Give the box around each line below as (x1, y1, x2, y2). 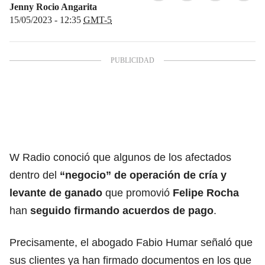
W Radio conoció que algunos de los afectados (9, 151, 231, 163)
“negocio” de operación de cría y (60, 169, 227, 181)
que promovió (102, 186, 170, 199)
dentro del (9, 169, 60, 181)
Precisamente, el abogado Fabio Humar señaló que (9, 236, 253, 248)
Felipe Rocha (170, 186, 239, 199)
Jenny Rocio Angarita (9, 1, 97, 12)
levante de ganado (9, 186, 102, 199)
